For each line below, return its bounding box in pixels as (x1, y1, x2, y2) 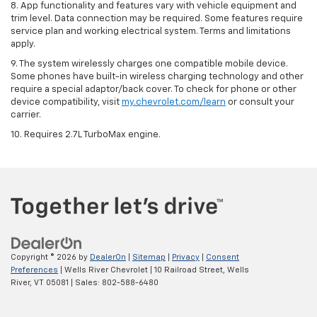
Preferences (11, 266, 58, 275)
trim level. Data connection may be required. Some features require (11, 13, 303, 23)
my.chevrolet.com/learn (122, 97, 226, 107)
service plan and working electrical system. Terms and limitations (11, 26, 291, 36)
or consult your (226, 97, 294, 107)
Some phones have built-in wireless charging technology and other (11, 71, 304, 81)
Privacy (172, 253, 200, 262)
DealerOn (90, 253, 126, 262)
